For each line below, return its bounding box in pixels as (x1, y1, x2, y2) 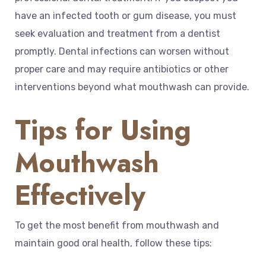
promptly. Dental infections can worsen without (15, 46, 229, 58)
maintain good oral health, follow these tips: (15, 237, 212, 249)
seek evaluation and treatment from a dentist (15, 28, 220, 40)
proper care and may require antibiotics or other (15, 64, 229, 75)
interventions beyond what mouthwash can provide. (15, 81, 249, 93)
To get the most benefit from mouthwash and (15, 220, 219, 232)
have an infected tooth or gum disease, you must (15, 10, 236, 22)
